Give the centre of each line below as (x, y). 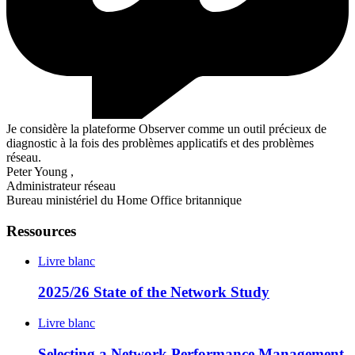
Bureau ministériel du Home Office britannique (124, 200)
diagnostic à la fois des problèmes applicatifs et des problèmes (160, 143)
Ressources (41, 231)
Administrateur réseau (61, 186)
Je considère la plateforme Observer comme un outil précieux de (166, 129)
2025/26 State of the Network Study (154, 292)
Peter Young (37, 172)
